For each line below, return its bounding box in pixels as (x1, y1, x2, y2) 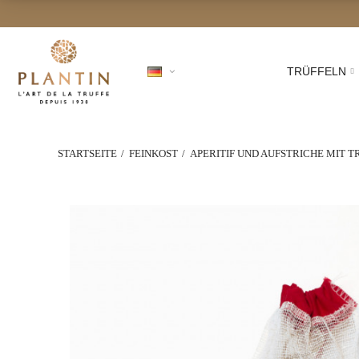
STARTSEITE (58, 147, 117, 159)
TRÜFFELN (287, 65, 347, 79)
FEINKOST (129, 147, 178, 159)
